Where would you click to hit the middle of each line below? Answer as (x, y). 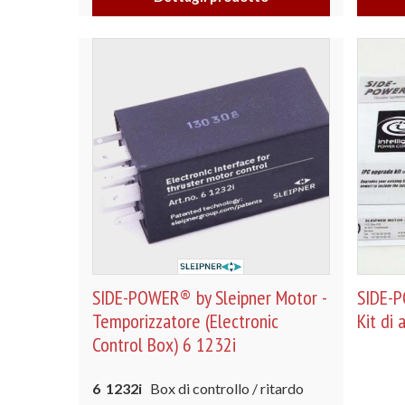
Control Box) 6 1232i (164, 344)
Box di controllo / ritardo (223, 388)
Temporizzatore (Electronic (185, 321)
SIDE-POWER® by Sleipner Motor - (209, 297)
